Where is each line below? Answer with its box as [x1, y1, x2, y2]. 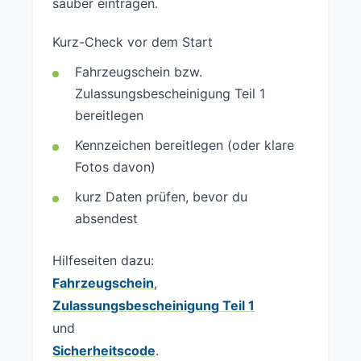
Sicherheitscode [52, 342, 156, 359]
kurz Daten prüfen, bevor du [75, 189, 247, 205]
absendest [75, 210, 138, 226]
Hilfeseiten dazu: [52, 252, 154, 268]
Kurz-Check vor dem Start [52, 34, 213, 50]
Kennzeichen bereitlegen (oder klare [75, 137, 294, 153]
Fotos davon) [75, 159, 156, 175]
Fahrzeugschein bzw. [75, 64, 202, 80]
